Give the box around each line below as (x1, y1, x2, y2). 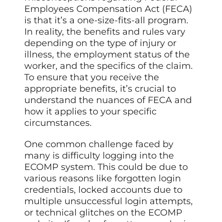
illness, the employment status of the (24, 49, 190, 60)
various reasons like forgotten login (24, 172, 181, 184)
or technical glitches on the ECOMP (24, 207, 183, 218)
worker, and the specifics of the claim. (24, 60, 193, 71)
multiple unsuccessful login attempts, (24, 195, 193, 207)
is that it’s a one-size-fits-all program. (24, 14, 189, 26)
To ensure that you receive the (24, 71, 160, 83)
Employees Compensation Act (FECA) (24, 3, 193, 14)
